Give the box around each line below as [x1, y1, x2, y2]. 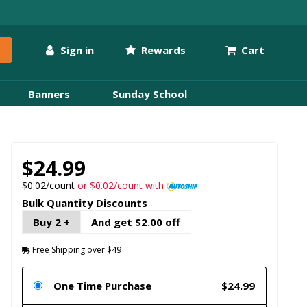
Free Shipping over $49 [29, 244, 121, 256]
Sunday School [112, 86, 187, 101]
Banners [27, 86, 70, 101]
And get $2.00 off [90, 215, 180, 230]
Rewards [138, 42, 186, 57]
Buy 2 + [32, 215, 70, 230]
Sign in [57, 42, 94, 57]
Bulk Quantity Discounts [21, 196, 147, 210]
